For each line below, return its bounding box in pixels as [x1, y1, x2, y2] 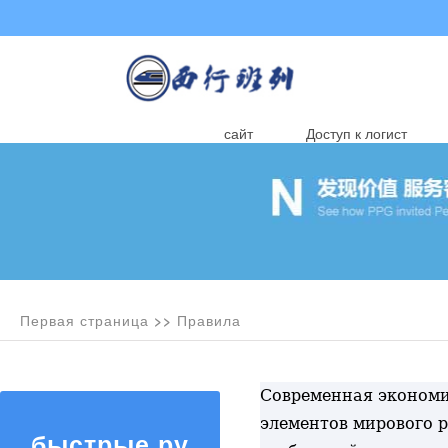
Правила [177, 310, 241, 330]
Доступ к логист [305, 123, 407, 143]
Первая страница [20, 310, 149, 330]
